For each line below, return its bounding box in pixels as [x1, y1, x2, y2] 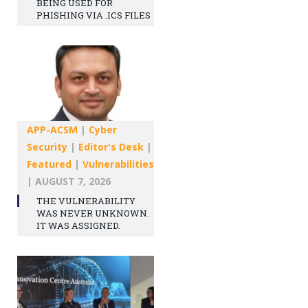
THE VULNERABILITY [36, 195, 135, 208]
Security [27, 140, 67, 154]
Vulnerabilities [82, 157, 154, 171]
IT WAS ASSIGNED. [36, 219, 120, 232]
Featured [27, 157, 71, 171]
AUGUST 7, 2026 [35, 175, 111, 188]
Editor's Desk [78, 140, 144, 154]
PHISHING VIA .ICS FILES [36, 9, 151, 22]
